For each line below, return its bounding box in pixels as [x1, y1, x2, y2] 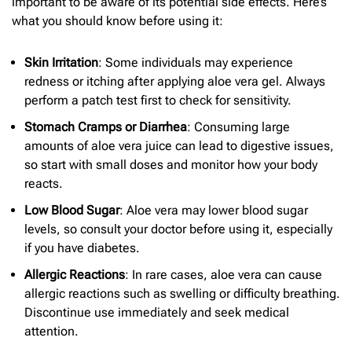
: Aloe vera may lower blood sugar [119, 203, 308, 218]
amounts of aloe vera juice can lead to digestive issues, [24, 138, 334, 154]
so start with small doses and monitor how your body [24, 157, 317, 173]
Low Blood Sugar [24, 203, 119, 218]
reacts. [24, 176, 63, 192]
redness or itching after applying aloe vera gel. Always [24, 74, 325, 90]
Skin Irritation [24, 55, 98, 71]
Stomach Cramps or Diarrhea [24, 119, 187, 135]
